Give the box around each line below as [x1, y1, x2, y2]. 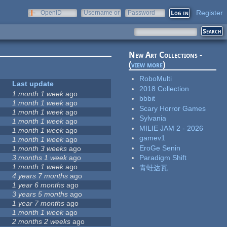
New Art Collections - [129, 50, 203, 60]
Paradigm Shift [139, 154, 187, 162]
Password [128, 9, 155, 16]
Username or [84, 9, 120, 16]
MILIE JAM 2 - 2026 [139, 124, 204, 132]
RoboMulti [139, 74, 172, 83]
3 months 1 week [12, 154, 67, 162]
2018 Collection [139, 84, 190, 93]
